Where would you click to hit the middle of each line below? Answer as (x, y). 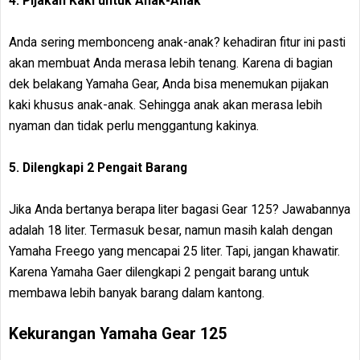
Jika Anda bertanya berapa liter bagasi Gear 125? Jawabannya (180, 209)
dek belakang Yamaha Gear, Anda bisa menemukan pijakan (169, 84)
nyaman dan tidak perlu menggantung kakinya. (134, 125)
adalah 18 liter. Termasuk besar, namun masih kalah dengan (171, 230)
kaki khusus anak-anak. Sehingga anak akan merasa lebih (166, 104)
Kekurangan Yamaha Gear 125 (118, 333)
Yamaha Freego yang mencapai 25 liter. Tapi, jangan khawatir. (174, 251)
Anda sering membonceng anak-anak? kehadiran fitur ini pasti (177, 42)
